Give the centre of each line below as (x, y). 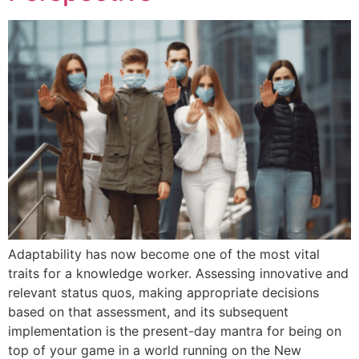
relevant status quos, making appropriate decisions (163, 292)
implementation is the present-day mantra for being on (175, 331)
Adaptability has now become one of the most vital (164, 254)
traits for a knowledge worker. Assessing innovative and (178, 273)
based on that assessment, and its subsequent (148, 311)
